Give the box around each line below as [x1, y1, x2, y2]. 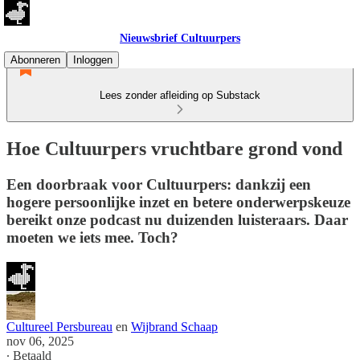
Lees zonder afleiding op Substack [100, 89, 260, 101]
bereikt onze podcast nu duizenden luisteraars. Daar [6, 211, 348, 228]
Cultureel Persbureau [6, 319, 112, 333]
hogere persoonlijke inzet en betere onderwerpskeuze [6, 193, 350, 211]
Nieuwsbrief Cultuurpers [120, 32, 240, 44]
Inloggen [73, 54, 112, 66]
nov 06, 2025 [6, 333, 74, 348]
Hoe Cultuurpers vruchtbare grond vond [6, 137, 342, 159]
